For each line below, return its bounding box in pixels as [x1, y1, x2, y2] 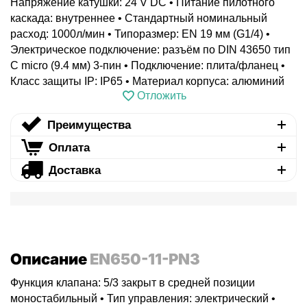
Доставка [48, 163, 101, 177]
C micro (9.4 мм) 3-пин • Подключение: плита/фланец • [10, 60, 285, 72]
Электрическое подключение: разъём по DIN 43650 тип [10, 44, 291, 56]
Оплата [48, 140, 90, 154]
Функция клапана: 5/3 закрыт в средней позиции [10, 277, 255, 289]
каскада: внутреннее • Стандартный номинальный [10, 12, 267, 25]
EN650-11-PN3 [90, 250, 200, 269]
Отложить [136, 90, 186, 102]
